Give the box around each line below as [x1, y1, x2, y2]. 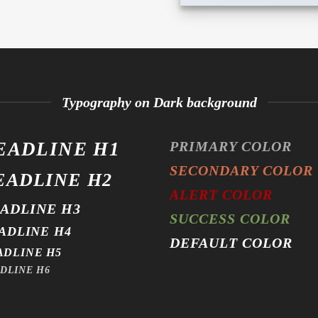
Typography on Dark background [61, 94, 257, 110]
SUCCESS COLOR [170, 210, 290, 226]
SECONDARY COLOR [170, 162, 313, 178]
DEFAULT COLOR [170, 234, 292, 251]
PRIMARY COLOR [170, 138, 292, 154]
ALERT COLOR [170, 186, 273, 202]
